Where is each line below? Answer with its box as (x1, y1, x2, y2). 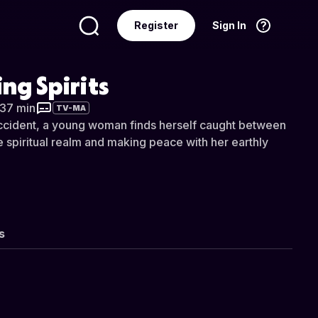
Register (134, 19, 178, 31)
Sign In (212, 19, 246, 31)
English (210, 63, 246, 75)
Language (58, 63, 109, 75)
